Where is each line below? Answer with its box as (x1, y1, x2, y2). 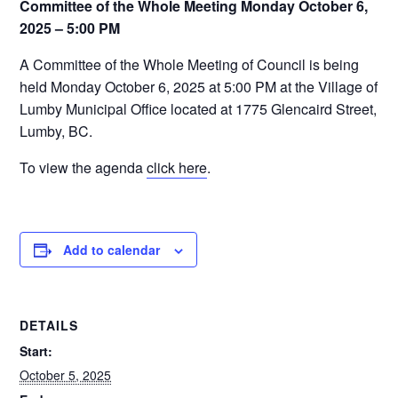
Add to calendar (63, 241, 161, 259)
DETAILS (20, 316, 79, 334)
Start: (20, 342, 53, 360)
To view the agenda (20, 157, 147, 178)
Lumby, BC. (20, 121, 93, 141)
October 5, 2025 (20, 366, 112, 384)
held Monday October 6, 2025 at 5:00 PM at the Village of (20, 76, 378, 97)
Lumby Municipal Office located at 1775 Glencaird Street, (20, 99, 378, 119)
